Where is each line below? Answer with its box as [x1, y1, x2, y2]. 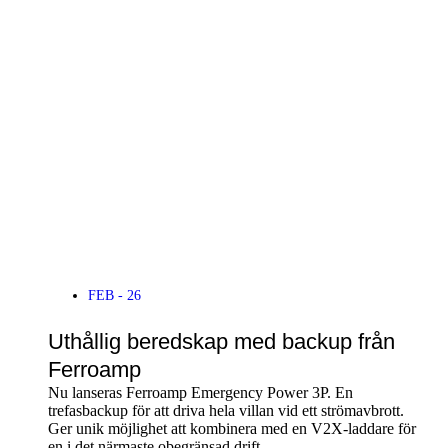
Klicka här [317, 185, 383, 202]
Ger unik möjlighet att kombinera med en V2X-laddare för [48, 420, 416, 438]
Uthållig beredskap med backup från [48, 329, 395, 355]
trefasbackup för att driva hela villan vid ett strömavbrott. [48, 402, 404, 420]
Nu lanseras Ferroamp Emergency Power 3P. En [48, 384, 353, 402]
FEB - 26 [88, 288, 141, 304]
